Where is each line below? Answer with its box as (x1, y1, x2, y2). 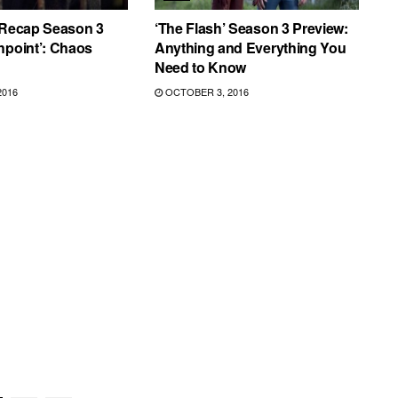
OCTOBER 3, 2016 (162, 84, 249, 99)
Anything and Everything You (154, 37, 346, 59)
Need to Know (154, 57, 247, 78)
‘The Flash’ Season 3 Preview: (154, 18, 348, 39)
